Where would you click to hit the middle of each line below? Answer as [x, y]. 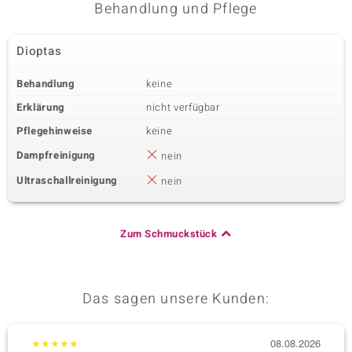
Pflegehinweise [55, 131]
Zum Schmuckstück [169, 234]
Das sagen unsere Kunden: [176, 299]
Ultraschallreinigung [67, 180]
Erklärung [40, 107]
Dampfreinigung [56, 155]
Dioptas [39, 51]
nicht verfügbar [183, 107]
